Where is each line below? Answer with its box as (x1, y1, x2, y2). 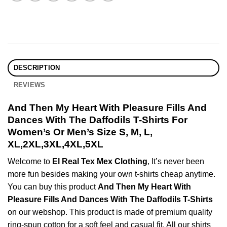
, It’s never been (147, 157, 204, 166)
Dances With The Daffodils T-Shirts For (8, 114, 187, 125)
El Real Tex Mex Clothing (52, 157, 147, 166)
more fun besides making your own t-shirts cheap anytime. (8, 170, 215, 179)
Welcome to (8, 157, 52, 166)
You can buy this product (8, 182, 98, 192)
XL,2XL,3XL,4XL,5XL (8, 138, 103, 149)
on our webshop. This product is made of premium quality (8, 208, 212, 217)
